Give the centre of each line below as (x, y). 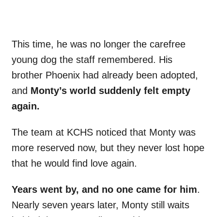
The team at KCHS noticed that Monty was (104, 132)
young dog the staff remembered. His (92, 60)
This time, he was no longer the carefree (99, 44)
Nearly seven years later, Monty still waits (101, 205)
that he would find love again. (74, 163)
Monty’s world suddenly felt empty (109, 91)
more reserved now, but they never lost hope (108, 148)
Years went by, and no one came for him (104, 190)
